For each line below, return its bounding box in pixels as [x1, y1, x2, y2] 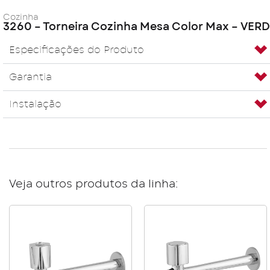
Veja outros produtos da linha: [9, 178, 178, 190]
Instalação [9, 99, 61, 109]
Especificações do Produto [9, 45, 144, 55]
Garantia [9, 72, 52, 82]
